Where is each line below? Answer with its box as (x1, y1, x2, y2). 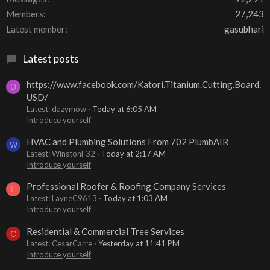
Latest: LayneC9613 (27, 193, 97, 204)
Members (6, 8, 43, 20)
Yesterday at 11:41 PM (98, 238, 180, 248)
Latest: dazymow (27, 104, 86, 114)
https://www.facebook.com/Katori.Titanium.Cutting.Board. (27, 78, 261, 90)
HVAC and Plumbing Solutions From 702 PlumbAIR (27, 136, 228, 148)
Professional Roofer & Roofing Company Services (27, 181, 226, 192)
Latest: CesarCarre (27, 238, 92, 248)
